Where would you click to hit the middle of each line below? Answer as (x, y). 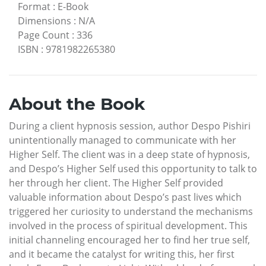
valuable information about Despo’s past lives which (125, 197)
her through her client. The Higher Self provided (116, 183)
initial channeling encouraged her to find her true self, (129, 240)
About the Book (77, 104)
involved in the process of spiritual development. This (128, 225)
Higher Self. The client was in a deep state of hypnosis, (129, 154)
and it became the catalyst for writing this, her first (122, 254)
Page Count (44, 35)
